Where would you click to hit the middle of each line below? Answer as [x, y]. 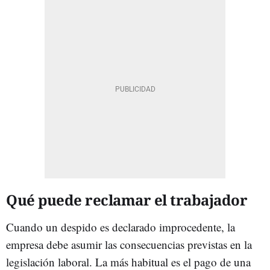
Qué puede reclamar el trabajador [127, 199]
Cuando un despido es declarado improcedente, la [121, 227]
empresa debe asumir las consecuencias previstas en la [129, 244]
